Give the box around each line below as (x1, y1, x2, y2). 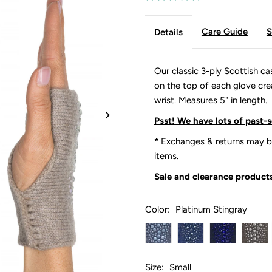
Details (154, 26, 183, 38)
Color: (144, 203, 172, 215)
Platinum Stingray (175, 203, 247, 215)
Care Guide (201, 25, 248, 37)
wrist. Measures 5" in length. (154, 94, 267, 106)
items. (154, 150, 181, 161)
